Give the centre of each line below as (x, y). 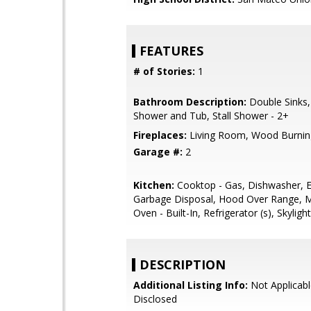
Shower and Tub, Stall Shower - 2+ (211, 116)
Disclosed (155, 299)
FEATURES (171, 51)
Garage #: (158, 152)
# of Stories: (164, 71)
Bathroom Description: (190, 102)
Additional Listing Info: (191, 285)
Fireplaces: (160, 135)
